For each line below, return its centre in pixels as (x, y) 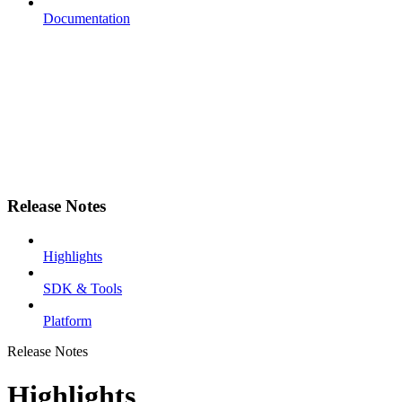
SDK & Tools (83, 289)
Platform (67, 321)
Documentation (87, 18)
